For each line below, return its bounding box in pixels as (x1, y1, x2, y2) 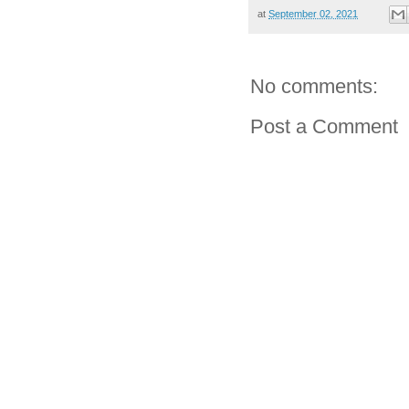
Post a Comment (250, 115, 398, 139)
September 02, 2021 (268, 8, 358, 20)
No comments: (250, 75, 378, 99)
